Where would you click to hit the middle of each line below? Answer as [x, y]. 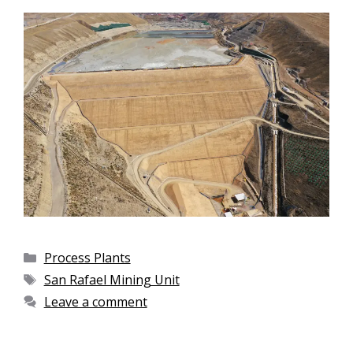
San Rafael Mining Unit [111, 279]
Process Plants [87, 257]
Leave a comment [95, 301]
